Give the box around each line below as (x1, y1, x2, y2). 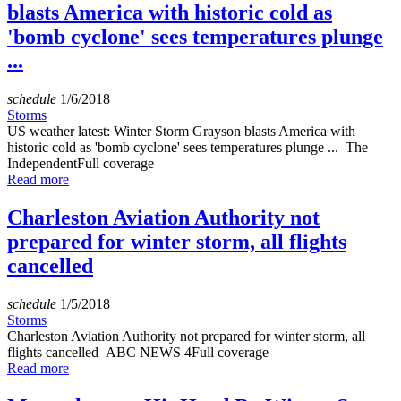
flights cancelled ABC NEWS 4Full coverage (7, 345, 269, 361)
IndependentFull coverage (7, 156, 154, 172)
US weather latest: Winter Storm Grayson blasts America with (7, 124, 355, 140)
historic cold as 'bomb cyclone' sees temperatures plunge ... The (7, 140, 368, 156)
